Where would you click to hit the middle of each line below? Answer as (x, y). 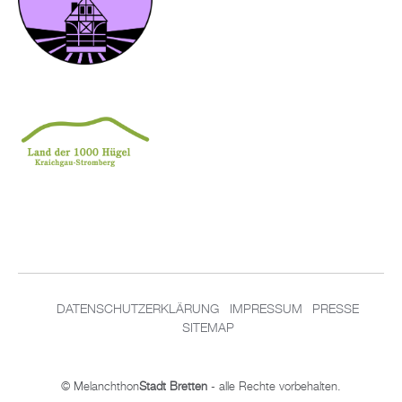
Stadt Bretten (173, 387)
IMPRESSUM (266, 310)
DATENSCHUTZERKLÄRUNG (137, 310)
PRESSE (336, 310)
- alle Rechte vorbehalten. (274, 387)
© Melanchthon (100, 387)
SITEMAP (208, 329)
